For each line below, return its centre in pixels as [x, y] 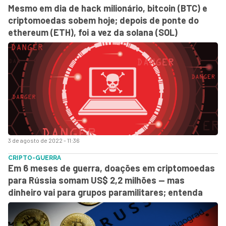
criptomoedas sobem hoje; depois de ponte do [103, 20]
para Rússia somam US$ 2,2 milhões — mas [96, 180]
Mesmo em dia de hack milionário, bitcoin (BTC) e [108, 8]
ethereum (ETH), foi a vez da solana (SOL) [93, 32]
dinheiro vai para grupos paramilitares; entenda [105, 192]
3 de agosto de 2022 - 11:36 [44, 140]
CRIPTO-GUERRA [35, 158]
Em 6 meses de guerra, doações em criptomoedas [111, 168]
